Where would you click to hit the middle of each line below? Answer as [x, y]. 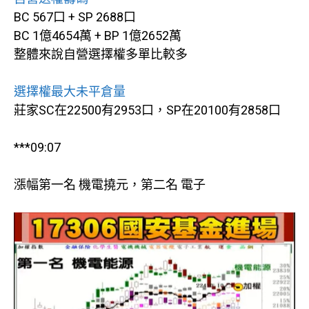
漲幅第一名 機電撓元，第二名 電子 [110, 184]
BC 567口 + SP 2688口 [75, 17]
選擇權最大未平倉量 [70, 91]
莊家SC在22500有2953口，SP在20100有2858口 [147, 110]
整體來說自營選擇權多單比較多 [101, 54]
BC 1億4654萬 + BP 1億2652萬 [98, 35]
